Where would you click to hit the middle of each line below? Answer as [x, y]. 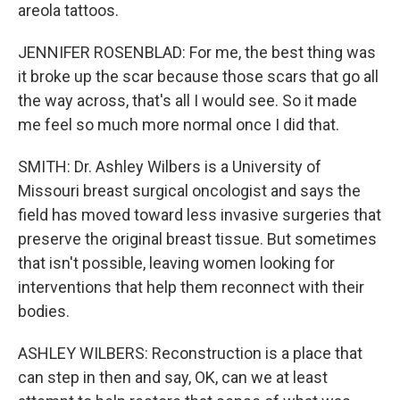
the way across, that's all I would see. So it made [187, 100]
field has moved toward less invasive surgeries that [200, 215]
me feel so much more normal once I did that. [179, 125]
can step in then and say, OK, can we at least [173, 377]
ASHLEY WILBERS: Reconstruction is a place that [190, 353]
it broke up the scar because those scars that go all [198, 76]
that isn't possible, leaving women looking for [176, 263]
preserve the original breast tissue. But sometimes [197, 239]
